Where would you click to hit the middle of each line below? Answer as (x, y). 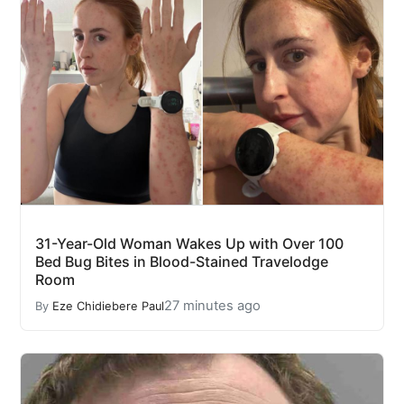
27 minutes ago (212, 306)
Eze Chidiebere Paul (108, 306)
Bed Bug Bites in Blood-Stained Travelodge (182, 262)
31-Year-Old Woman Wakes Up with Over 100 (189, 244)
